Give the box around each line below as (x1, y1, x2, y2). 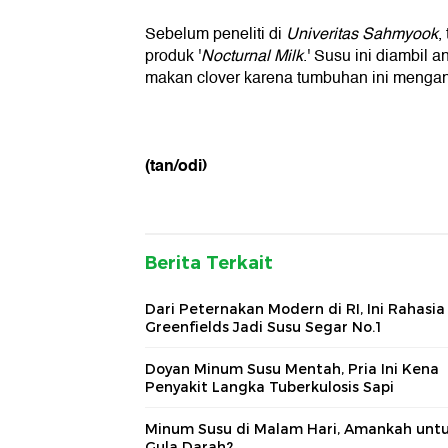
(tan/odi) (145, 152, 207, 180)
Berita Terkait (145, 252, 273, 275)
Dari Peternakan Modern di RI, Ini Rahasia (145, 300, 445, 319)
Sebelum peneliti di (145, 21, 286, 48)
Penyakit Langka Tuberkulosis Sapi (145, 378, 394, 397)
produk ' (145, 43, 201, 70)
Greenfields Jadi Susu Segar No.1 (145, 318, 384, 337)
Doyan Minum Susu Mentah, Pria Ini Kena (145, 360, 439, 379)
